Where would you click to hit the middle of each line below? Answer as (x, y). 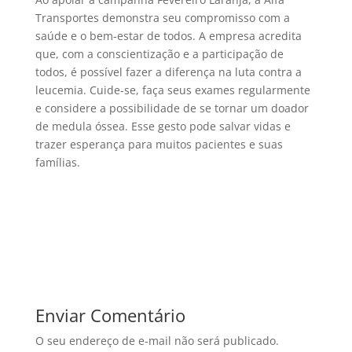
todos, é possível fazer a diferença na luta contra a (168, 71)
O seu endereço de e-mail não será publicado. (157, 340)
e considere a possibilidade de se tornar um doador (172, 108)
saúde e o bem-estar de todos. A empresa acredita (168, 35)
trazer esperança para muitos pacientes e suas (159, 144)
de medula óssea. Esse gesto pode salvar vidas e (163, 126)
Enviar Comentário (110, 315)
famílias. (57, 162)
